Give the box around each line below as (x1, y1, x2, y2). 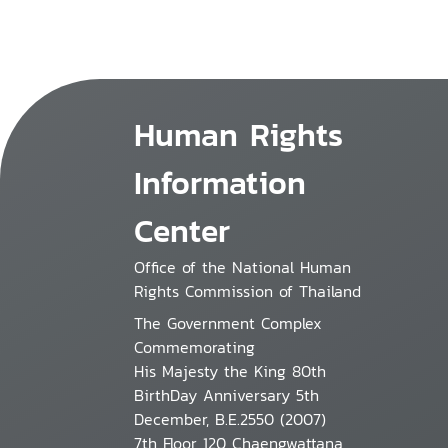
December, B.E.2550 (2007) (134, 407, 327, 431)
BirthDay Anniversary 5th (134, 383, 320, 407)
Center (134, 207, 231, 255)
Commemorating (134, 335, 256, 359)
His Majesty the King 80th (134, 359, 327, 383)
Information (134, 159, 307, 207)
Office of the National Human (134, 255, 352, 279)
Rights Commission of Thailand (134, 279, 362, 303)
